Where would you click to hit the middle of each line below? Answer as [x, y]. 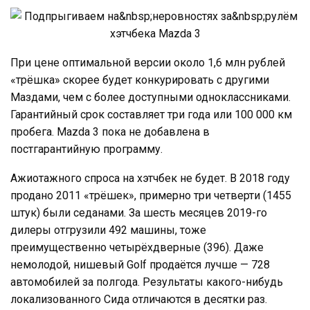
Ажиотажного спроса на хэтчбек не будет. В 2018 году [150, 178]
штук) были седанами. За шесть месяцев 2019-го [139, 212]
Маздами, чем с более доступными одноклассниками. [151, 97]
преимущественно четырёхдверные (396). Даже [137, 247]
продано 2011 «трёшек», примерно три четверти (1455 [151, 195]
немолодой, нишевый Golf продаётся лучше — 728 [140, 264]
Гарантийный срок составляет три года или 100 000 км [151, 114]
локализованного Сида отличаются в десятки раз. [139, 299]
